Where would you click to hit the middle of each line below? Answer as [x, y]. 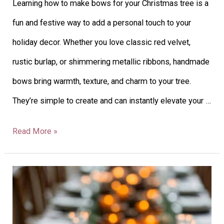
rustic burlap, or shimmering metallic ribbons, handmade [111, 61]
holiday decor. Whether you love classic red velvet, [102, 42]
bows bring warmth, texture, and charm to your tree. [102, 81]
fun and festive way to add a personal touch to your [102, 22]
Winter [24, 194]
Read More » [35, 131]
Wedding [28, 214]
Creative [27, 69]
